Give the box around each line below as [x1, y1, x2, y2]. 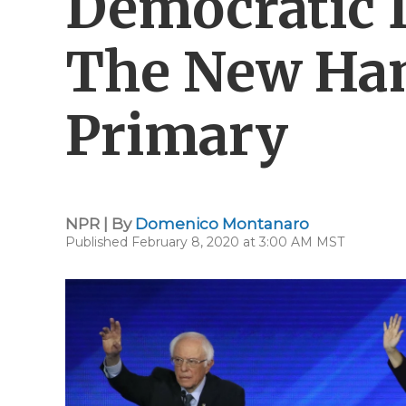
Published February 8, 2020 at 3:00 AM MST [65, 234, 344, 250]
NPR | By [65, 215, 135, 233]
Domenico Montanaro [135, 215, 309, 233]
